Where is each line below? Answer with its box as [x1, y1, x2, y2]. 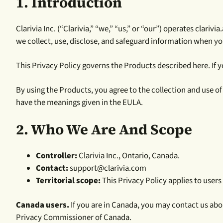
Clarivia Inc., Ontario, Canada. [79, 149, 180, 162]
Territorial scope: [36, 174, 101, 187]
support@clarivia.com [70, 162, 146, 174]
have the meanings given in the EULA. [16, 96, 143, 109]
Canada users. [16, 199, 69, 211]
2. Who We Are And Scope [16, 119, 192, 139]
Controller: [36, 149, 79, 162]
